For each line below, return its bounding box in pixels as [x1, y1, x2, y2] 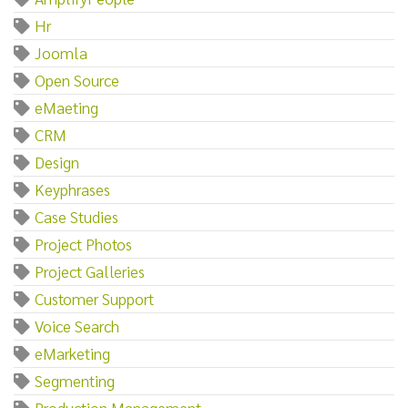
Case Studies [35, 205, 118, 227]
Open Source [35, 68, 119, 90]
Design [35, 150, 79, 172]
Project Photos [35, 232, 132, 254]
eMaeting [35, 96, 98, 117]
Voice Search [35, 314, 119, 336]
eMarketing [35, 342, 110, 363]
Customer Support [35, 287, 154, 309]
